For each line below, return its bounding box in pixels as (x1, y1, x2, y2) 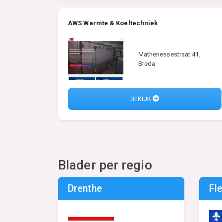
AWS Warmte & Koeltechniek (68, 19, 158, 27)
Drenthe (68, 183, 102, 195)
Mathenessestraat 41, (138, 51, 201, 58)
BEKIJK (130, 95, 153, 103)
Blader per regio (58, 158, 152, 173)
